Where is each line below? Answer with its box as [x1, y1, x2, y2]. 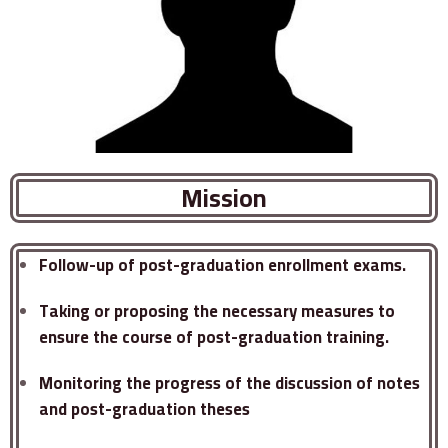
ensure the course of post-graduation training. [39, 322, 389, 353]
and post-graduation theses [39, 394, 250, 425]
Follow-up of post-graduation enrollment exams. [39, 250, 406, 281]
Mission [181, 174, 267, 222]
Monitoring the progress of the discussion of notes [39, 368, 420, 399]
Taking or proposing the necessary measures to [39, 296, 395, 327]
